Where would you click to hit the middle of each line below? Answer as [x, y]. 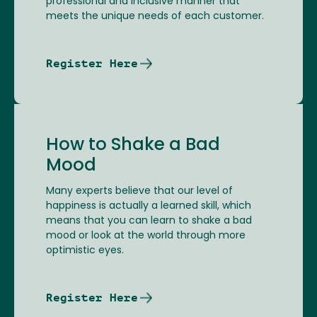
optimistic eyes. [85, 251]
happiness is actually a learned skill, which [149, 207]
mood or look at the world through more [146, 236]
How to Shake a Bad [133, 146]
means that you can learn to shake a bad [149, 221]
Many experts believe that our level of [139, 192]
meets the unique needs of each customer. [155, 17]
